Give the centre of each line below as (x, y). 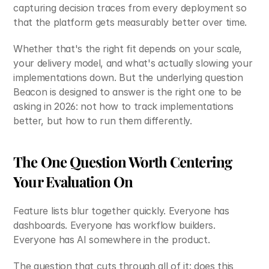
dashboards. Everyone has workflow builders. (114, 225)
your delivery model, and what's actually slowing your (133, 63)
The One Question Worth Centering (122, 162)
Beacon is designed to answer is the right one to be (128, 92)
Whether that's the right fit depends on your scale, (128, 49)
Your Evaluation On (73, 181)
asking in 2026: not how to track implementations (124, 106)
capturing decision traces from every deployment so (130, 8)
